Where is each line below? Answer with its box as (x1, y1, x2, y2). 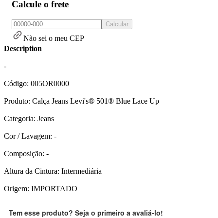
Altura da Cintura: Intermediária (4, 166, 102, 175)
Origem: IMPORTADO (4, 184, 77, 193)
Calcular (106, 20, 128, 28)
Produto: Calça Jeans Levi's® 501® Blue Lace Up (4, 96, 159, 105)
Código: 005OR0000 (4, 79, 69, 88)
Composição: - (4, 149, 49, 158)
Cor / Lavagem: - (4, 131, 56, 140)
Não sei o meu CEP (23, 34, 84, 42)
